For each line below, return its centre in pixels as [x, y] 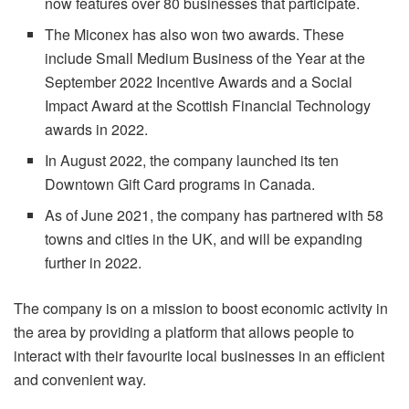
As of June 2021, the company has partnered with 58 [215, 215]
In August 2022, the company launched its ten [192, 160]
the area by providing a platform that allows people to [184, 331]
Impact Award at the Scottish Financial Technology [208, 105]
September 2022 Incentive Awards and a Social [199, 81]
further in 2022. [94, 262]
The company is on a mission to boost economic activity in [201, 308]
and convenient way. [80, 379]
